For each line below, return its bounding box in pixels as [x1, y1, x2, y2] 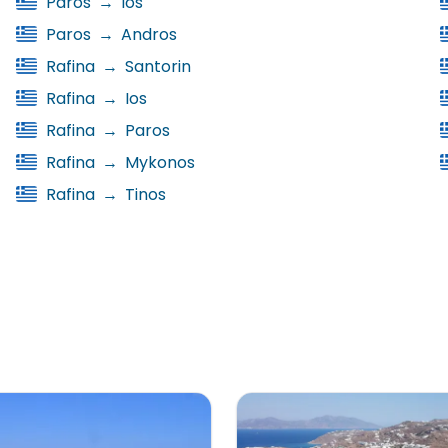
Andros [117, 23, 178, 47]
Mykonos [121, 151, 196, 175]
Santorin [121, 55, 192, 79]
